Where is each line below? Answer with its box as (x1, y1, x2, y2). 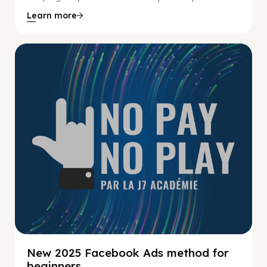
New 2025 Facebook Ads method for (27, 245, 229, 260)
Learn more (27, 10, 77, 21)
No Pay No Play (170, 59, 225, 69)
